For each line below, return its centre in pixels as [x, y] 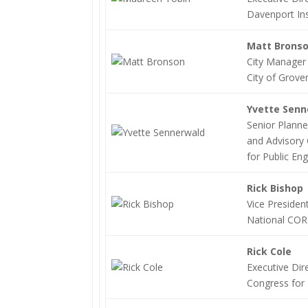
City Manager [277, 62]
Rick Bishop [275, 188]
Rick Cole [269, 251]
